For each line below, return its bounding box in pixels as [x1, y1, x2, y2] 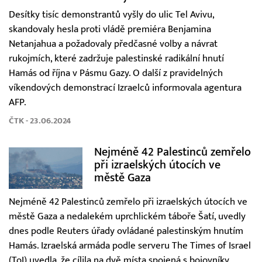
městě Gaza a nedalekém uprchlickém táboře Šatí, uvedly [9, 211, 246, 223]
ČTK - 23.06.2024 [9, 116, 71, 126]
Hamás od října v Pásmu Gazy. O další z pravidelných [9, 67, 223, 80]
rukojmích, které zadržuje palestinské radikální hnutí [9, 53, 224, 65]
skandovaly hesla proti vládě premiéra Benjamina [9, 23, 211, 36]
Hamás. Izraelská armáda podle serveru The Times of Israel [9, 240, 251, 252]
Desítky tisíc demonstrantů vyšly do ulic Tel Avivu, [9, 9, 214, 21]
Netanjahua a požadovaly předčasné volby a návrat [9, 38, 218, 50]
